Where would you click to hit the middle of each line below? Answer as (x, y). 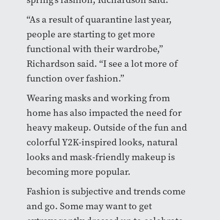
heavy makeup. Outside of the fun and (107, 127)
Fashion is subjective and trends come (106, 191)
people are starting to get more (91, 34)
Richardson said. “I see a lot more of (102, 63)
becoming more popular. (78, 171)
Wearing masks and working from (98, 98)
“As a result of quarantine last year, (99, 19)
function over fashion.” (75, 78)
